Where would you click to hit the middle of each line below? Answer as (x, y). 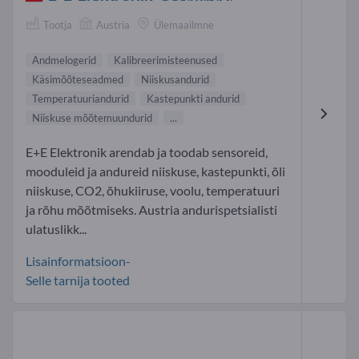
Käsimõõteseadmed (78, 79)
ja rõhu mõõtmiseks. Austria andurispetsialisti (151, 209)
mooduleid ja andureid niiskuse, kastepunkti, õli (155, 171)
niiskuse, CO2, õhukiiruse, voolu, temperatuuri (153, 190)
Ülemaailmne (184, 24)
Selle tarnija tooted (78, 280)
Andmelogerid (64, 60)
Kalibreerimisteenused (165, 60)
